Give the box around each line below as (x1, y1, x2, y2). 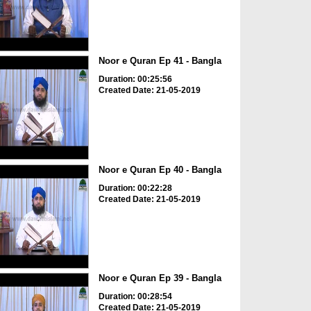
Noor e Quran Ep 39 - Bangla (98, 273, 221, 284)
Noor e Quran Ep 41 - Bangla (98, 56, 221, 67)
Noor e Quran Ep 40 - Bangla (98, 164, 221, 175)
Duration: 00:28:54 (98, 292, 172, 302)
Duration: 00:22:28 (98, 183, 172, 193)
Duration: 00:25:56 (98, 74, 172, 85)
